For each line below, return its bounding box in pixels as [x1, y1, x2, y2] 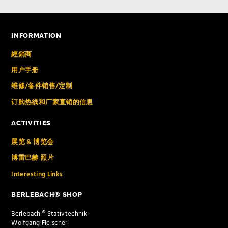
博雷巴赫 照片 [11, 153, 54, 164]
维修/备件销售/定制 [11, 81, 72, 92]
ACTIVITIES [11, 119, 51, 127]
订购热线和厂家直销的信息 [11, 97, 93, 108]
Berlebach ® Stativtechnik [11, 209, 88, 220]
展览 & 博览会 [11, 137, 54, 148]
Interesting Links [11, 168, 63, 180]
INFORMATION [11, 31, 62, 39]
